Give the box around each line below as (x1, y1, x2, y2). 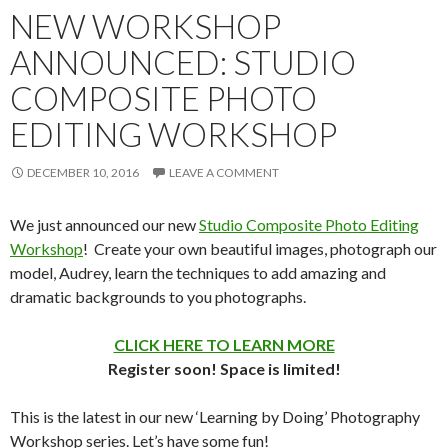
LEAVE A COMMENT (169, 164, 279, 180)
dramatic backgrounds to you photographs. (10, 286, 306, 306)
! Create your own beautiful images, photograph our (83, 238, 437, 258)
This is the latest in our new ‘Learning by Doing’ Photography (10, 406, 420, 426)
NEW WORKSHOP (10, 5, 281, 46)
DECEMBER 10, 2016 (27, 164, 139, 180)
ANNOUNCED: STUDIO (10, 41, 356, 82)
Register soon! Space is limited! (107, 358, 341, 378)
